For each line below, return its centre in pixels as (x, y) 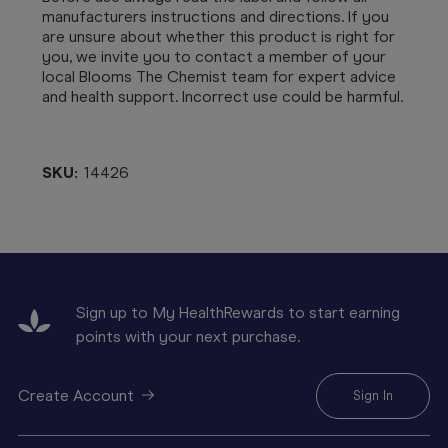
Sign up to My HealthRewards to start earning (238, 312)
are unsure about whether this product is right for (218, 36)
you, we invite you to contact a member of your (214, 56)
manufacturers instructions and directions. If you (215, 16)
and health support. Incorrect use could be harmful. (222, 96)
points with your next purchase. (188, 336)
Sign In (373, 395)
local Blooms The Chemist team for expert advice (219, 76)
